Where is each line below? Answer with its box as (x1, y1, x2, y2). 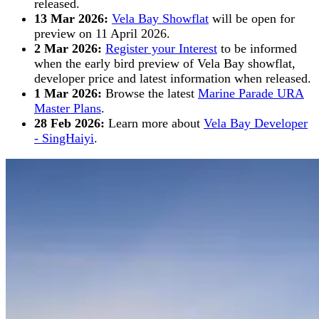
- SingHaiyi (34, 131, 94, 146)
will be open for (209, 11, 295, 26)
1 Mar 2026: (34, 86, 102, 101)
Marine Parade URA (198, 86, 304, 101)
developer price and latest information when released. (34, 71, 311, 86)
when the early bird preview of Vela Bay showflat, (34, 56, 296, 71)
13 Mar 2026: (34, 11, 108, 26)
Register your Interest (105, 41, 217, 56)
